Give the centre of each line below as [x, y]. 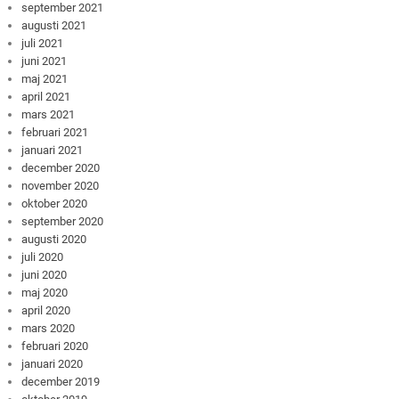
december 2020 [61, 167]
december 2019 [61, 381]
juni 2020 [45, 274]
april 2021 [46, 96]
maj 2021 [45, 78]
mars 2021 [49, 114]
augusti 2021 [54, 25]
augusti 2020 [54, 239]
